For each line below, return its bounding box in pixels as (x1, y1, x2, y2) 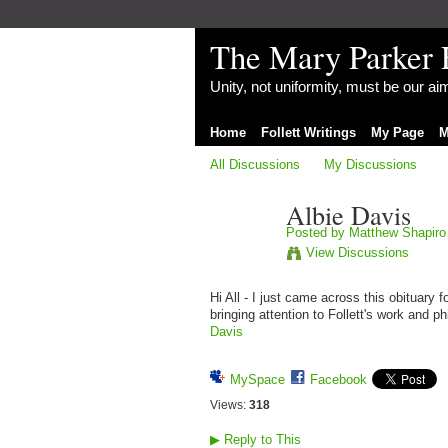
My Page (370, 124, 424, 140)
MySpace (229, 372, 285, 388)
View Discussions (305, 244, 409, 260)
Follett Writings (260, 124, 356, 140)
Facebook (309, 372, 367, 388)
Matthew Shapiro (348, 224, 446, 240)
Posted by (285, 224, 349, 240)
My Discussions (324, 156, 418, 172)
